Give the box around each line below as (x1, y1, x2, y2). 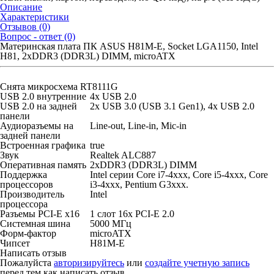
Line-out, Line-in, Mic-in (90, 120, 187, 131)
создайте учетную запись (145, 257, 250, 268)
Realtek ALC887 (90, 150, 156, 160)
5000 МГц (90, 218, 131, 229)
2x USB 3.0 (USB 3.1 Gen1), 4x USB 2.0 (90, 101, 254, 111)
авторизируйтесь (54, 257, 124, 268)
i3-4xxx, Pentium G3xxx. (90, 179, 188, 190)
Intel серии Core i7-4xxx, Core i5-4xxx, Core (90, 169, 268, 180)
